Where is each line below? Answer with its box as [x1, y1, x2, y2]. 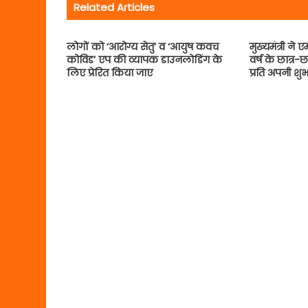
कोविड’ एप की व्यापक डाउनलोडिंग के [67, 52, 222, 67]
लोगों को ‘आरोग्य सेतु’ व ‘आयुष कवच [67, 39, 219, 54]
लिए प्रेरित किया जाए [67, 65, 153, 80]
